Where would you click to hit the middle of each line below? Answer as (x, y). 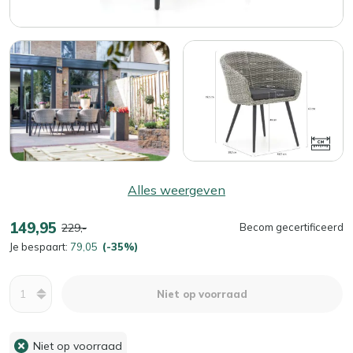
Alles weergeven (176, 190)
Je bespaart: (40, 246)
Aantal (28, 283)
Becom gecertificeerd (292, 227)
